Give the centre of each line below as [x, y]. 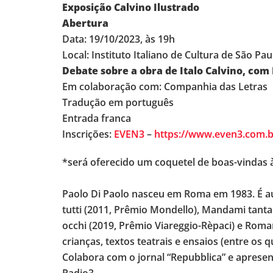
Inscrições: [88, 134]
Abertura [85, 23]
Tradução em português [118, 103]
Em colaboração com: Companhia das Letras [165, 87]
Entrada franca [97, 119]
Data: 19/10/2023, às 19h [119, 39]
